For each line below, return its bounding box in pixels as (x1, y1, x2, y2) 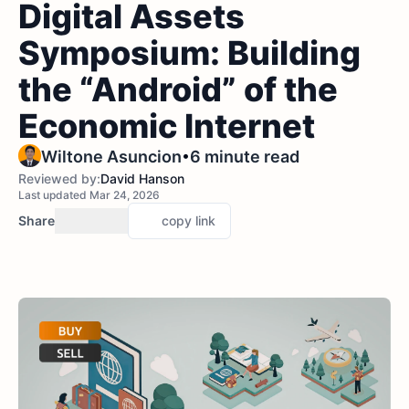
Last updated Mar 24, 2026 (18, 188, 160, 202)
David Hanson (100, 171, 184, 186)
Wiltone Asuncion (41, 147, 182, 166)
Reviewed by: (18, 171, 100, 186)
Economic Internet (18, 106, 315, 146)
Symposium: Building (18, 33, 361, 73)
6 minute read (190, 147, 299, 166)
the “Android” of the (18, 69, 338, 110)
